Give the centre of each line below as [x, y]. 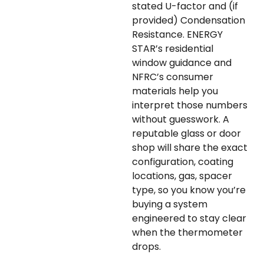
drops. [146, 247]
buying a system [170, 204]
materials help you [175, 91]
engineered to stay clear [189, 219]
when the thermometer [187, 233]
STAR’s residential [173, 49]
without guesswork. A [181, 120]
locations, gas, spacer [182, 176]
